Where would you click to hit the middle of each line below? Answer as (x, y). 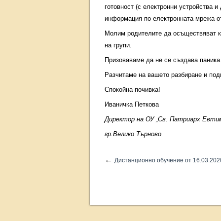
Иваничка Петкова (132, 104)
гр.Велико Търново (133, 134)
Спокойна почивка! (132, 90)
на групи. (118, 45)
